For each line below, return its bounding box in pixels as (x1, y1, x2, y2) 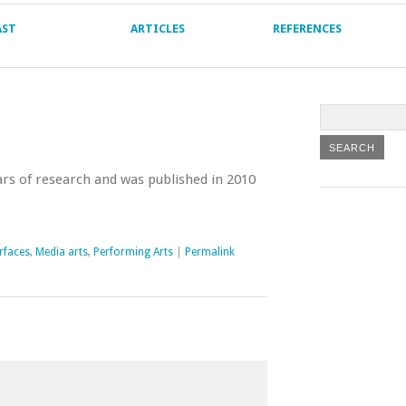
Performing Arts (93, 246, 173, 258)
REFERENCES (272, 22, 342, 35)
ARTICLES (130, 22, 185, 35)
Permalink (185, 246, 235, 258)
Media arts (35, 246, 88, 258)
